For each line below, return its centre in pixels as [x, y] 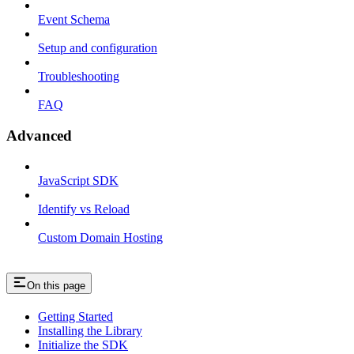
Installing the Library [90, 331]
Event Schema [74, 20]
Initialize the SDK [83, 345]
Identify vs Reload [84, 209]
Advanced [39, 135]
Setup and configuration [98, 48]
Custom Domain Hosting [100, 237]
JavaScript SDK [78, 180]
